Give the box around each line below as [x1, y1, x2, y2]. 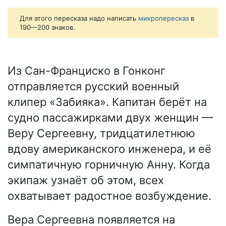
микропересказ [138, 14, 189, 23]
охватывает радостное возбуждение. [8, 189, 211, 203]
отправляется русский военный [8, 80, 179, 93]
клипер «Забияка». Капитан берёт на [8, 95, 207, 109]
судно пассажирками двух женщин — [8, 111, 213, 125]
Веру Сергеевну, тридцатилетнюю [8, 127, 195, 140]
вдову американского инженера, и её [8, 142, 211, 156]
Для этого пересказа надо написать [20, 14, 138, 23]
